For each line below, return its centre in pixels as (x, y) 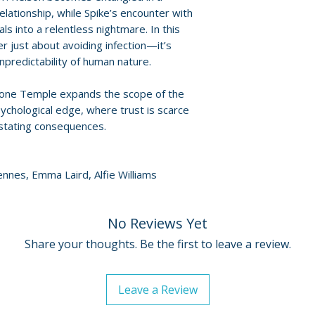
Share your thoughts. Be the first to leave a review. (157, 244)
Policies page (255, 51)
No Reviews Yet (157, 223)
